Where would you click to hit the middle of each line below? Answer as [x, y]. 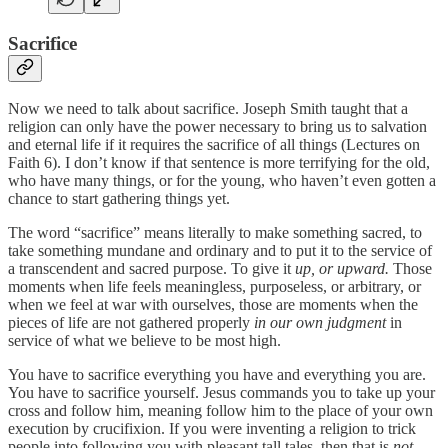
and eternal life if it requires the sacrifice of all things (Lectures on [214, 145]
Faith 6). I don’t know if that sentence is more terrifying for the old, [219, 163]
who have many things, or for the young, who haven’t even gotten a [222, 181]
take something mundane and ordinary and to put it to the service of [220, 251]
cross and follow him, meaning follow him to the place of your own [220, 411]
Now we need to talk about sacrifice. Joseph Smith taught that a [208, 109]
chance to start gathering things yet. [121, 199]
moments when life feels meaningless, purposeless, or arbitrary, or [214, 287]
